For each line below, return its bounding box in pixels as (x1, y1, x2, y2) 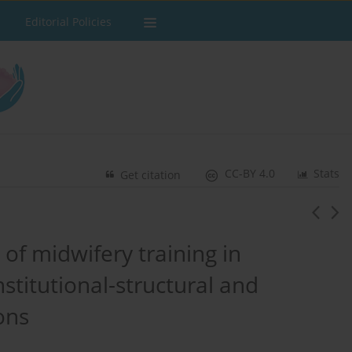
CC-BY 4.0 (225, 166, 276, 181)
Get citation (120, 167, 181, 183)
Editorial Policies (25, 14, 112, 29)
